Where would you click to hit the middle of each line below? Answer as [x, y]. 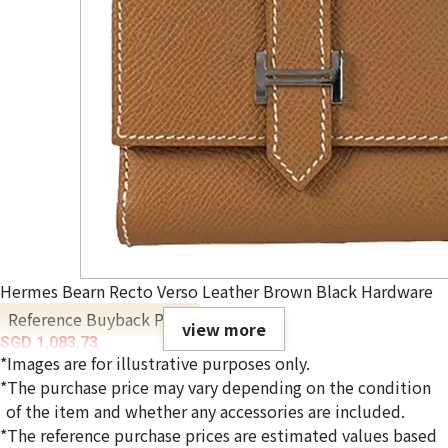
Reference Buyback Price [100, 319]
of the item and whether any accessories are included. [206, 411]
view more [224, 329]
